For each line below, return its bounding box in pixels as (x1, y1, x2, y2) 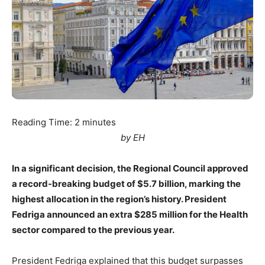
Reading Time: (12, 117, 75, 128)
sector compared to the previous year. (12, 224, 174, 236)
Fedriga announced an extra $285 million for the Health (12, 209, 248, 221)
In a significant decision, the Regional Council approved (12, 163, 248, 174)
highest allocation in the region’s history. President (12, 193, 227, 205)
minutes (82, 117, 116, 128)
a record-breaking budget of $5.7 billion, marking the (12, 178, 241, 190)
